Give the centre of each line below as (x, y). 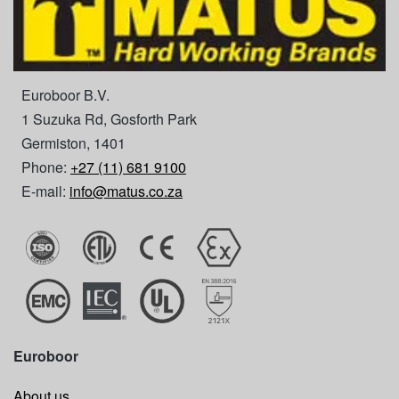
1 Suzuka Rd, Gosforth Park (109, 119)
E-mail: (45, 191)
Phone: (45, 167)
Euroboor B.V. (65, 95)
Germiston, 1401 (73, 143)
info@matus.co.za (126, 191)
